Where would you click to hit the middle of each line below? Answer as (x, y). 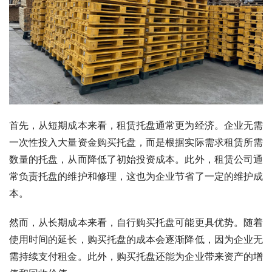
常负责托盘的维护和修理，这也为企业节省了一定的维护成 (136, 176)
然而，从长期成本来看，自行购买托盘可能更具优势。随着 (136, 222)
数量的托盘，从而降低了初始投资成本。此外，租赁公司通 (136, 159)
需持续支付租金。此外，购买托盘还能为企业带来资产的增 (136, 256)
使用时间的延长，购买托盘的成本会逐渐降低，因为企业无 (136, 239)
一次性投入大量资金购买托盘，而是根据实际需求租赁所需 (136, 142)
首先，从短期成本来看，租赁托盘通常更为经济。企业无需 (136, 125)
